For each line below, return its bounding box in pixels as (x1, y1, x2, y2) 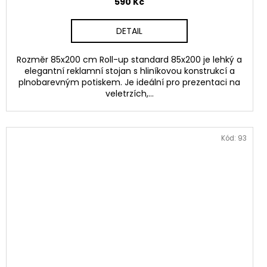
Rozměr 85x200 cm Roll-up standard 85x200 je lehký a (17, 53, 243, 66)
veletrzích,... (105, 87, 154, 100)
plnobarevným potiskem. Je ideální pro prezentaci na (18, 76, 241, 88)
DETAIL (116, 24, 143, 37)
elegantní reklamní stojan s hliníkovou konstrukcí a (24, 64, 235, 77)
